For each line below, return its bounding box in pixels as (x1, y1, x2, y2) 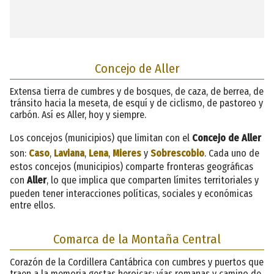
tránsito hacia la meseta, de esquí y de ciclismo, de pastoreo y (10, 97, 263, 109)
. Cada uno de (204, 147, 259, 159)
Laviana (54, 147, 84, 159)
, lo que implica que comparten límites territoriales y (46, 174, 259, 186)
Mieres (113, 147, 141, 159)
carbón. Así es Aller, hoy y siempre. (10, 108, 146, 120)
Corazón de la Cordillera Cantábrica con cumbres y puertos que (10, 256, 264, 268)
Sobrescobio (150, 147, 204, 159)
